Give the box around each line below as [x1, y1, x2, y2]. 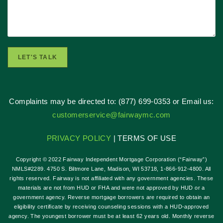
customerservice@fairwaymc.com [52, 111, 171, 119]
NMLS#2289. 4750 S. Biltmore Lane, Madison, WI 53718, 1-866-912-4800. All [12, 166, 211, 172]
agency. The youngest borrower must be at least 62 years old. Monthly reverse [8, 213, 215, 220]
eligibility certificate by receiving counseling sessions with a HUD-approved [14, 204, 209, 210]
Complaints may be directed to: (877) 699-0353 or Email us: [9, 97, 214, 106]
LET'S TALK [18, 54, 57, 61]
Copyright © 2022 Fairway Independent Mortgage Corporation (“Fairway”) [15, 156, 208, 163]
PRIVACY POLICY [46, 134, 111, 143]
